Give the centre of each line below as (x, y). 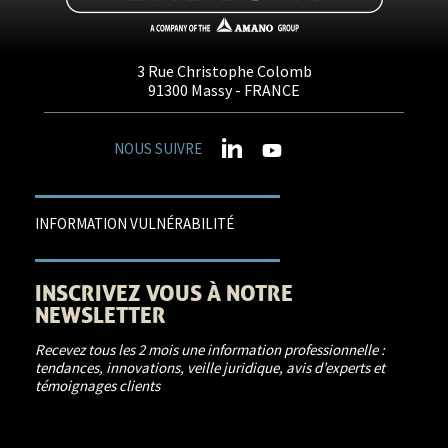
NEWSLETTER (100, 315)
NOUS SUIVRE (158, 148)
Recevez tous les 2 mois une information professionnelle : (210, 349)
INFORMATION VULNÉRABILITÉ (134, 223)
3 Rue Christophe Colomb (224, 71)
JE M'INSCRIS (103, 433)
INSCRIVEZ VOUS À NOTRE (164, 293)
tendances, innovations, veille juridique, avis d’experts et (210, 367)
